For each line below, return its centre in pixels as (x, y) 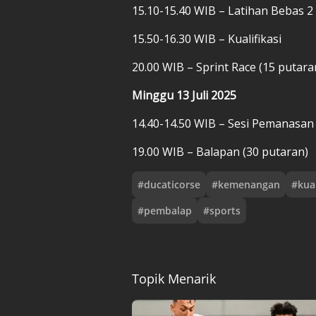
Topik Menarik (174, 278)
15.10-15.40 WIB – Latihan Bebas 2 (223, 10)
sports (225, 210)
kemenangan (249, 184)
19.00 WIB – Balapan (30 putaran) (220, 151)
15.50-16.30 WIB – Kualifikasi (207, 38)
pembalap (168, 210)
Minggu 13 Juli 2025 (184, 95)
